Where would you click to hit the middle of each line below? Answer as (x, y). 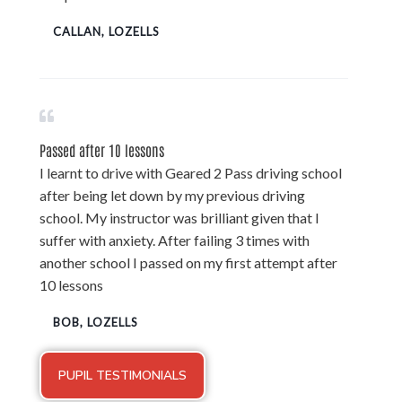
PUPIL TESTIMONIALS (122, 375)
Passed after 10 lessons (102, 149)
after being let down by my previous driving (172, 195)
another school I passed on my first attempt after (188, 262)
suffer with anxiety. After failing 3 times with (175, 240)
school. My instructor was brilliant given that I (179, 217)
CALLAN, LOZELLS (106, 31)
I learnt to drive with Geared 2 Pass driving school (191, 172)
